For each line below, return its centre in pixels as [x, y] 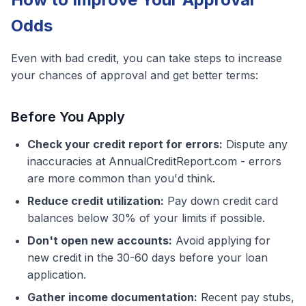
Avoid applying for [221, 240]
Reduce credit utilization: [96, 201]
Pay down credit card [221, 201]
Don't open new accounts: [100, 240]
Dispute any [255, 144]
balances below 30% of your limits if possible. [146, 218]
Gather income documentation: [112, 297]
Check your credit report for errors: [125, 144]
